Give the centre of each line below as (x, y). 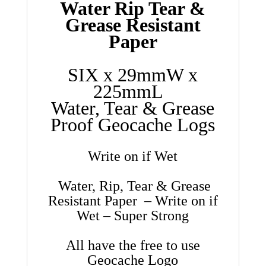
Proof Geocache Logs (133, 124)
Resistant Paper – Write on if (133, 200)
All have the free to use (133, 245)
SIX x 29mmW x (133, 75)
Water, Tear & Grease (133, 108)
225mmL (133, 91)
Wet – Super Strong (133, 215)
